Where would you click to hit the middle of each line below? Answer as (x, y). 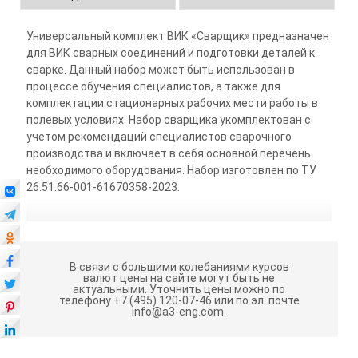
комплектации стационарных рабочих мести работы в (172, 103)
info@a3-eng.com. (179, 312)
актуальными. (110, 289)
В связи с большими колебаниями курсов (179, 267)
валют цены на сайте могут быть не (179, 278)
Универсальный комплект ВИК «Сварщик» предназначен (177, 36)
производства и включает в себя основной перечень (168, 153)
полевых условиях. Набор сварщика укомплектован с (168, 120)
